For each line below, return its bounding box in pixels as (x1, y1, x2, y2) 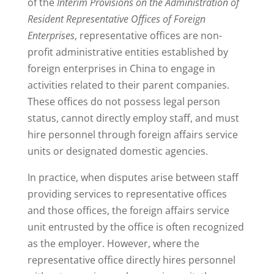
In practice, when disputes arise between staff (27, 171, 239, 185)
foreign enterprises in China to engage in (27, 62, 215, 76)
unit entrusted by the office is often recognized (27, 220, 244, 234)
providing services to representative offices (27, 187, 227, 201)
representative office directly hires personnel (27, 253, 235, 267)
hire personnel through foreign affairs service (27, 128, 238, 142)
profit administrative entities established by (27, 45, 228, 59)
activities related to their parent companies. (27, 78, 229, 92)
